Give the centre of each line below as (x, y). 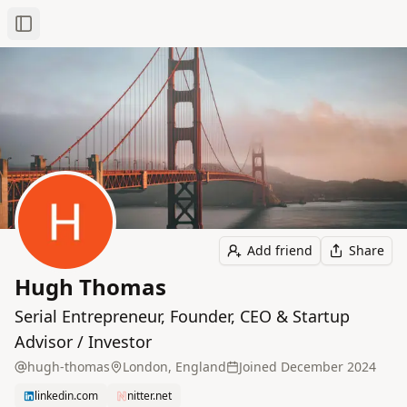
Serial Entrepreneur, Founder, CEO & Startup (182, 316)
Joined (258, 367)
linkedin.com (66, 396)
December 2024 (328, 367)
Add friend (280, 250)
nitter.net (149, 396)
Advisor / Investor (83, 342)
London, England (174, 367)
